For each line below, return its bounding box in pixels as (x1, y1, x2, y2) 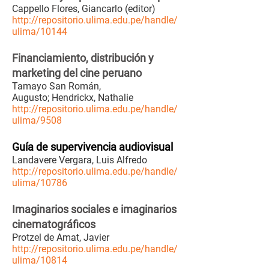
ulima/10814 (12, 255, 67, 266)
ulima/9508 (12, 115, 62, 126)
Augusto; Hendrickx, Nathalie (12, 92, 136, 103)
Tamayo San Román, (12, 80, 101, 92)
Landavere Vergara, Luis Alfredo (12, 154, 150, 166)
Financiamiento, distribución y (12, 52, 154, 64)
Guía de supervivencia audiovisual (12, 141, 173, 153)
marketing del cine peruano (12, 67, 142, 79)
